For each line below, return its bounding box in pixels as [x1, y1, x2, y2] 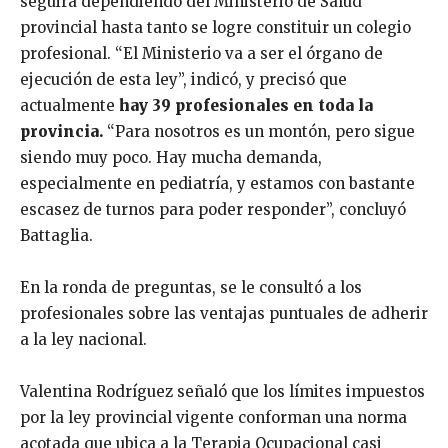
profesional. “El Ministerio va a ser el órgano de [20, 44, 383, 64]
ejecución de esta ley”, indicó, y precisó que [20, 70, 347, 90]
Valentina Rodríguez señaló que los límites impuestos [20, 382, 425, 402]
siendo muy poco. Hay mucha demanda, [20, 148, 322, 168]
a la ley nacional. [20, 330, 147, 350]
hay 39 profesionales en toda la [115, 96, 373, 116]
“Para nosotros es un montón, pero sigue [103, 122, 415, 142]
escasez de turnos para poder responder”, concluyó [20, 200, 406, 220]
